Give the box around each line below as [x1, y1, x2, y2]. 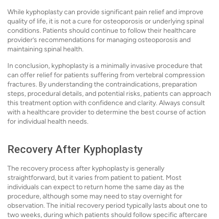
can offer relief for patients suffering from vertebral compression [7, 71, 205, 79]
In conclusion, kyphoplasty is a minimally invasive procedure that [7, 62, 202, 70]
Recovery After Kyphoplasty [7, 143, 143, 155]
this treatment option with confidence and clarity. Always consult [7, 99, 205, 107]
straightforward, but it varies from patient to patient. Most [7, 174, 181, 182]
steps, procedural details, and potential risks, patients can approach [7, 89, 211, 98]
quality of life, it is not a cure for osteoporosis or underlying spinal [7, 17, 204, 25]
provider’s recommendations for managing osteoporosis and [7, 36, 191, 44]
